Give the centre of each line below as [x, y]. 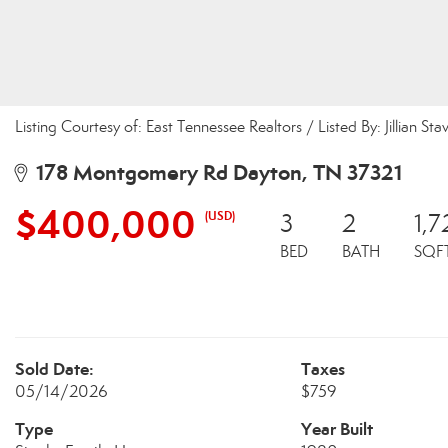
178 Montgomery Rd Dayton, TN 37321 [214, 172]
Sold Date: [54, 369]
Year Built [336, 429]
